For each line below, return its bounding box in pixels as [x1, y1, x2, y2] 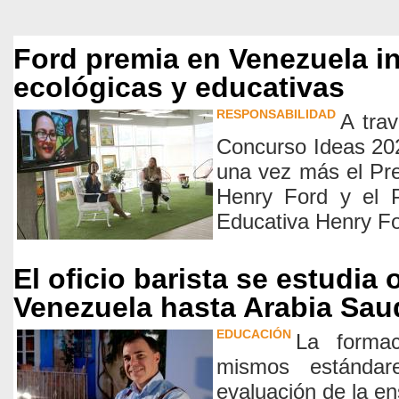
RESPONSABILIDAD [216, 107, 336, 121]
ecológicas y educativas [13, 71, 345, 103]
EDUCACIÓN [216, 327, 291, 341]
